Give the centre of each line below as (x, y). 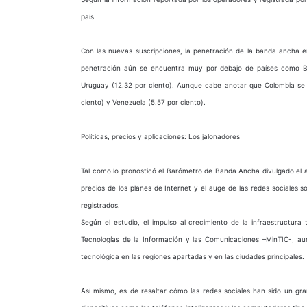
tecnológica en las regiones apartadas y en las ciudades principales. (193, 256)
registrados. (100, 205)
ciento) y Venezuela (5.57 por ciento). (143, 102)
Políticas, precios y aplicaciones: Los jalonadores (160, 136)
